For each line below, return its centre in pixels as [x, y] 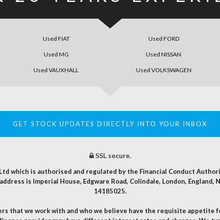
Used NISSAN [164, 55]
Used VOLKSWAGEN [164, 70]
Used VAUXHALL [56, 70]
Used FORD [164, 39]
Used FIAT [56, 39]
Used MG [56, 55]
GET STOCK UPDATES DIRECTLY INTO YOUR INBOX [110, 124]
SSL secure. [112, 156]
